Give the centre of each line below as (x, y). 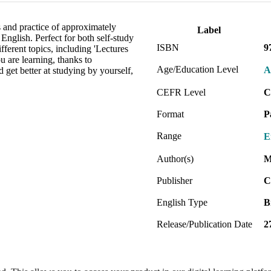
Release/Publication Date (204, 224)
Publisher (175, 180)
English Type (182, 202)
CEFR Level (181, 92)
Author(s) (175, 158)
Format (170, 114)
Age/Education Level (198, 69)
